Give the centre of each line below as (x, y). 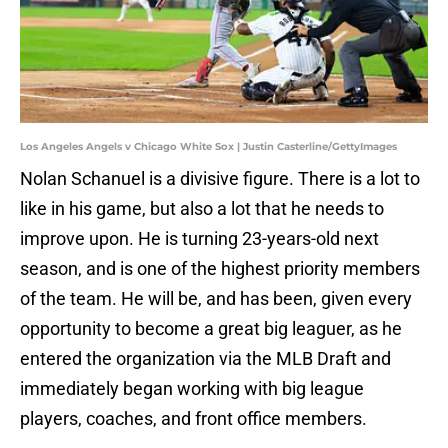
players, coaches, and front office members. (193, 419)
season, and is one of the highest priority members (220, 269)
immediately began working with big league (192, 389)
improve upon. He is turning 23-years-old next (199, 239)
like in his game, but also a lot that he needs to (202, 209)
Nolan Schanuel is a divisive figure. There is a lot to (220, 179)
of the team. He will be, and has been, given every (216, 299)
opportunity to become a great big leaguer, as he (211, 329)
